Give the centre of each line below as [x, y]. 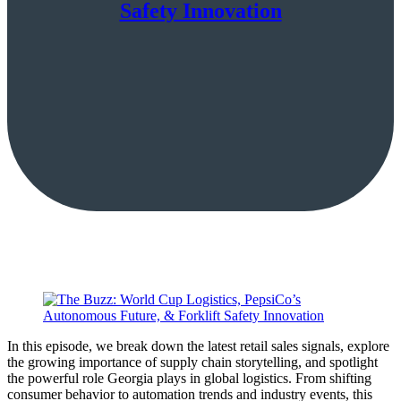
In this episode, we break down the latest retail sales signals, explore [198, 346]
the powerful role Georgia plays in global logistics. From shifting [189, 378]
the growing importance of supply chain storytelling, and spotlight [192, 362]
